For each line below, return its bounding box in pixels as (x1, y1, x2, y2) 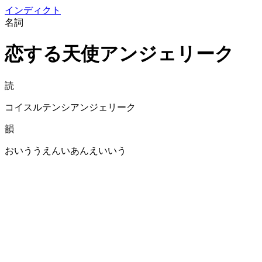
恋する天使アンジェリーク (5, 43, 234, 65)
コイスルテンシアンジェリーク (5, 102, 136, 112)
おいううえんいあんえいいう (5, 145, 126, 156)
